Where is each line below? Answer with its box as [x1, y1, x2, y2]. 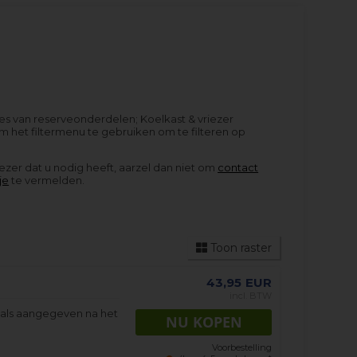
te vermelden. [9, 174, 85, 186]
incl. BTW [229, 290, 272, 301]
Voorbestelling [211, 342, 272, 354]
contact [218, 161, 259, 174]
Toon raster [206, 241, 272, 255]
